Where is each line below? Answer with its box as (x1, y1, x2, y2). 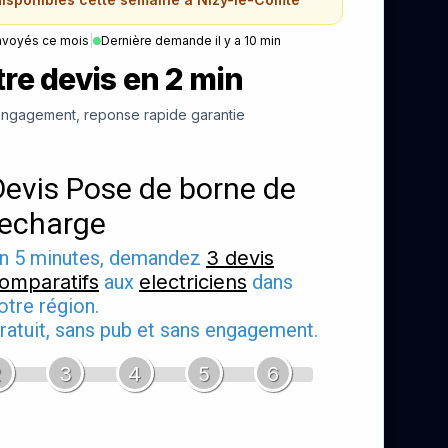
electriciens (139, 270, 247, 294)
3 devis (206, 246, 274, 270)
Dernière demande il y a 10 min (101, 33, 281, 48)
